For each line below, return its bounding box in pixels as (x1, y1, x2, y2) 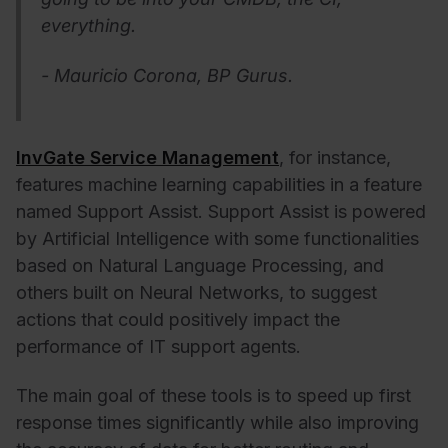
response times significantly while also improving (16, 412, 419, 434)
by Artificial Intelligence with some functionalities (16, 227, 419, 249)
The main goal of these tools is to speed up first (16, 385, 411, 407)
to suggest (289, 281, 377, 303)
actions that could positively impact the (16, 308, 340, 330)
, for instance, (279, 146, 391, 168)
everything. (41, 15, 136, 37)
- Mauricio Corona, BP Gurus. (41, 64, 293, 86)
